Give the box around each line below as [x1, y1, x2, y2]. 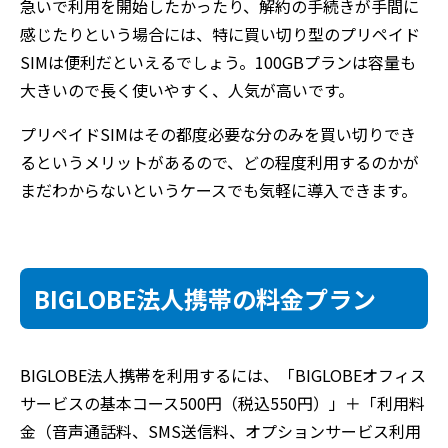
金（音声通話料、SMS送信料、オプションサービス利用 [20, 419, 421, 443]
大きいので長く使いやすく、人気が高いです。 [20, 78, 354, 102]
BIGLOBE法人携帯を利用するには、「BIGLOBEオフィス [20, 363, 426, 387]
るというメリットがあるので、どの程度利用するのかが [20, 150, 419, 174]
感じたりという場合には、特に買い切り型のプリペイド [20, 22, 420, 46]
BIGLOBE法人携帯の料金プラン [34, 281, 376, 316]
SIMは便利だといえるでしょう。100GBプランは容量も [20, 50, 416, 74]
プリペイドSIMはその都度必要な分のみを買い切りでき [20, 122, 416, 146]
